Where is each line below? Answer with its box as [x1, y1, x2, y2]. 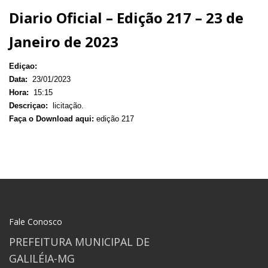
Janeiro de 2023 [9, 31, 118, 51]
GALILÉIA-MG [9, 251, 75, 266]
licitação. [50, 100, 84, 110]
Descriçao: [9, 100, 50, 110]
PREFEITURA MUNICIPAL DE [9, 234, 150, 249]
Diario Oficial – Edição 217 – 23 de [9, 7, 243, 28]
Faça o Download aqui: [9, 114, 94, 123]
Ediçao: [9, 61, 39, 71]
